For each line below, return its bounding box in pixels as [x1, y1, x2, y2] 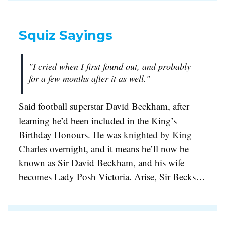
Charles [19, 142, 47, 155]
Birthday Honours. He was [19, 128, 124, 141]
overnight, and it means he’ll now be [47, 142, 189, 155]
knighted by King [124, 128, 192, 141]
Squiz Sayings [19, 27, 113, 43]
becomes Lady [19, 170, 77, 183]
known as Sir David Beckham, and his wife [19, 156, 184, 169]
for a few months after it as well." [29, 72, 150, 84]
